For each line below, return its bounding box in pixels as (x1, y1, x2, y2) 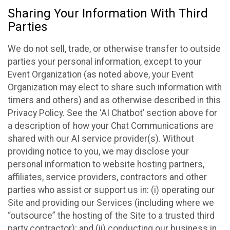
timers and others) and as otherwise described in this (8, 94, 221, 105)
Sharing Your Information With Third (8, 6, 208, 21)
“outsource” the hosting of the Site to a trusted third (8, 210, 215, 221)
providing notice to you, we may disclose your (8, 146, 189, 157)
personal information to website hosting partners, (8, 159, 204, 169)
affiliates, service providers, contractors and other (8, 171, 207, 182)
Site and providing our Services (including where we (8, 197, 214, 208)
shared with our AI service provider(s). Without (8, 133, 194, 144)
